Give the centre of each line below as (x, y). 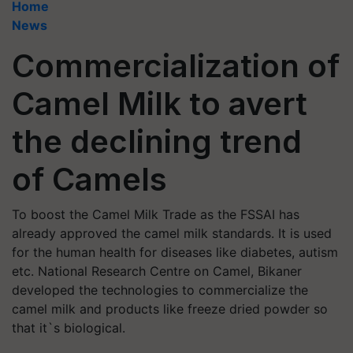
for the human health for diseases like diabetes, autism (175, 252)
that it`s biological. (69, 328)
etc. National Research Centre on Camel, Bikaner (157, 271)
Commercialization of (176, 66)
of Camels (89, 179)
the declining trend (157, 141)
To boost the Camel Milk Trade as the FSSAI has (156, 214)
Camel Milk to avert (160, 104)
